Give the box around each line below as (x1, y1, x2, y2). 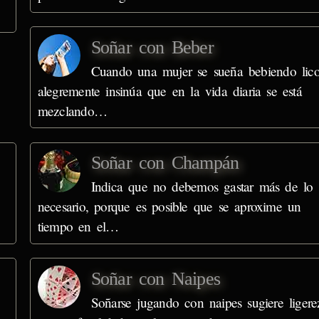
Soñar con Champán (90, 152, 239, 174)
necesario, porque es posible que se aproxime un (37, 197, 301, 216)
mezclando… (37, 101, 107, 120)
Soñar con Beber (90, 36, 214, 58)
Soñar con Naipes (90, 268, 221, 289)
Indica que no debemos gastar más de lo (90, 177, 313, 196)
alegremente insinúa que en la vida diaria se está (37, 81, 302, 100)
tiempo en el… (37, 217, 119, 236)
